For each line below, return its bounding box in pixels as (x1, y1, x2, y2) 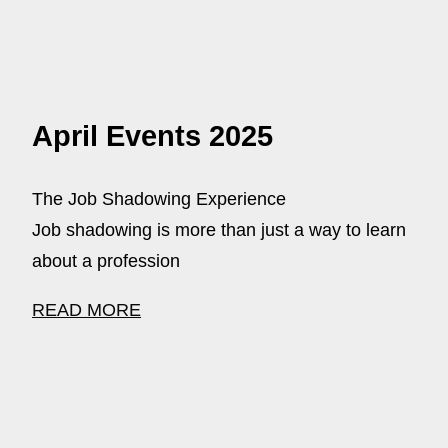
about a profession (32, 251, 180, 272)
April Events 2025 (32, 119, 273, 152)
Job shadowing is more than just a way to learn (32, 220, 406, 241)
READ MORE (32, 300, 141, 321)
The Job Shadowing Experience (32, 189, 286, 210)
